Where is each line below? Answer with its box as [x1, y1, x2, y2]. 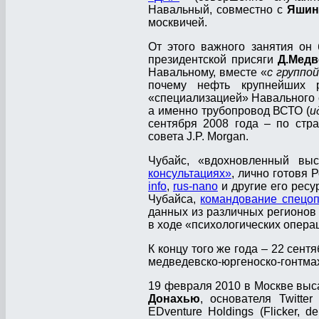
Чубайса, [148, 193, 201, 206]
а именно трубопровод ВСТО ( [148, 105, 310, 117]
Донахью [148, 293, 200, 305]
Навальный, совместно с [148, 4, 287, 16]
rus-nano [172, 180, 218, 193]
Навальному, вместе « [148, 66, 267, 79]
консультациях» [148, 167, 231, 180]
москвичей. [148, 16, 207, 29]
